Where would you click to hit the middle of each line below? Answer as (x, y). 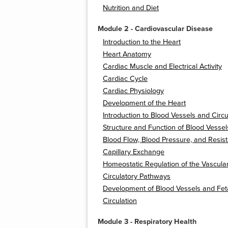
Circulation (120, 201)
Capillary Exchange (134, 152)
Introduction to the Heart (142, 42)
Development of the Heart (144, 103)
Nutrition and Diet (131, 8)
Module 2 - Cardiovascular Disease (155, 29)
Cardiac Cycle (125, 79)
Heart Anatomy (127, 54)
